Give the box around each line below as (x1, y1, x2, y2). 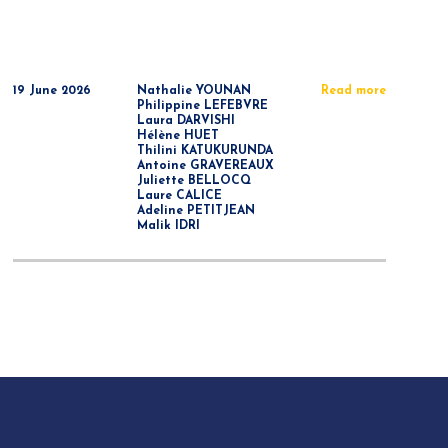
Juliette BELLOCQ (137, 175, 252, 187)
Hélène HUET (137, 130, 220, 142)
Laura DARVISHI (137, 115, 236, 127)
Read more (320, 85, 386, 97)
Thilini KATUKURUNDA (137, 145, 274, 157)
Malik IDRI (137, 220, 201, 232)
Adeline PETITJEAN (137, 205, 256, 217)
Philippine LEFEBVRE (137, 100, 269, 112)
